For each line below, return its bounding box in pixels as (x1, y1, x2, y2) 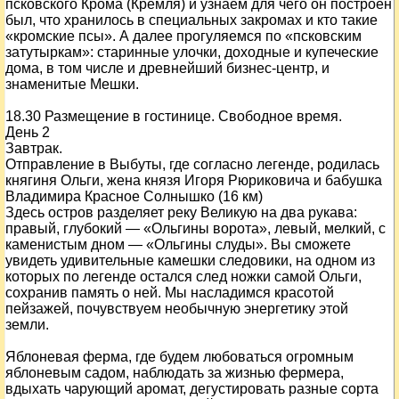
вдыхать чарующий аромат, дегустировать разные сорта (5, 381, 379, 396)
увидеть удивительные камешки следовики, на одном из (5, 253, 375, 268)
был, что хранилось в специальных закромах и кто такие (5, 12, 378, 28)
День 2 (5, 125, 50, 140)
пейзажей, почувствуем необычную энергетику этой (5, 301, 348, 316)
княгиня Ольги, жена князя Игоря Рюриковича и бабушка (5, 173, 382, 188)
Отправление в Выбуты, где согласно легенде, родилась (5, 157, 379, 172)
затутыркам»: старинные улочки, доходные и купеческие (5, 45, 379, 60)
